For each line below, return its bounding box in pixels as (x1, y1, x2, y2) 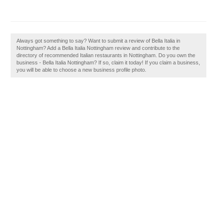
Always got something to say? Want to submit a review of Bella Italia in (16, 38, 181, 44)
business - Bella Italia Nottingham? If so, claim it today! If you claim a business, (16, 60, 201, 65)
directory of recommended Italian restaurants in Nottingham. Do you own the (16, 52, 196, 58)
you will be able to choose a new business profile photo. (16, 67, 147, 73)
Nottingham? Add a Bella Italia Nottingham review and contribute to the (16, 45, 180, 51)
